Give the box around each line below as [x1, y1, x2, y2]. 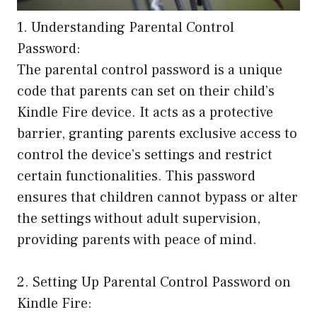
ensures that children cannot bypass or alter [17, 188, 298, 207]
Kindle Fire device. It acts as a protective [17, 103, 273, 122]
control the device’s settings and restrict [17, 146, 272, 165]
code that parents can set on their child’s [17, 82, 275, 101]
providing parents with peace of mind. [17, 231, 257, 250]
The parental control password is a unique [17, 61, 282, 80]
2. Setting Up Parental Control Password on [17, 273, 291, 292]
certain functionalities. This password [17, 167, 255, 186]
